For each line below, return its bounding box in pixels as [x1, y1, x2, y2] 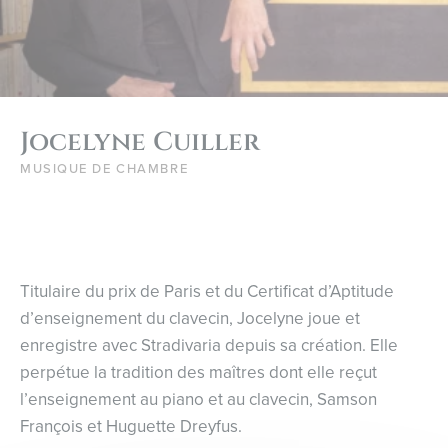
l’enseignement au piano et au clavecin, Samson [20, 387, 377, 413]
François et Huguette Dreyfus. [20, 414, 242, 440]
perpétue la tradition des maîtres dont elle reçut [20, 360, 377, 386]
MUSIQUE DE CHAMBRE [20, 159, 189, 178]
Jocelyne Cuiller [20, 125, 260, 161]
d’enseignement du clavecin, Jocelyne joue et [20, 306, 360, 332]
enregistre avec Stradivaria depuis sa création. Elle [20, 333, 398, 359]
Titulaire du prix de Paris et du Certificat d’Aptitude [20, 279, 394, 305]
